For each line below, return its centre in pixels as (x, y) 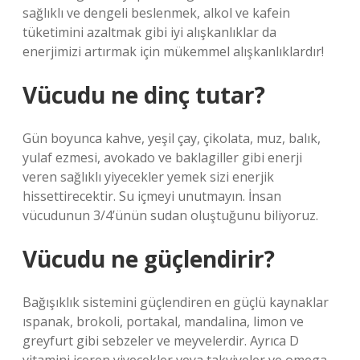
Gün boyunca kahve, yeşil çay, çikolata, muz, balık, (172, 138)
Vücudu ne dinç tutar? (144, 95)
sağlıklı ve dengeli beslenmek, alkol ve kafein (156, 13)
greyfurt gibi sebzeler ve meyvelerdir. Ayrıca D (161, 341)
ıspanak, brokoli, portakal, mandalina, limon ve (163, 321)
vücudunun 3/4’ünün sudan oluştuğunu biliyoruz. (170, 215)
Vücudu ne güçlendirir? (149, 259)
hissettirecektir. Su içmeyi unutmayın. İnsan (152, 196)
